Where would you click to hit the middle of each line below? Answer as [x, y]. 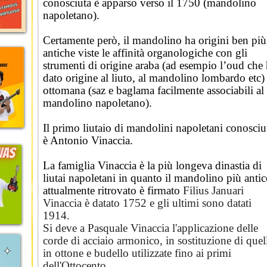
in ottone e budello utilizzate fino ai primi [137, 253]
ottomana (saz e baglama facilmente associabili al [153, 90]
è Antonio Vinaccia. [88, 140]
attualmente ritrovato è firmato [113, 190]
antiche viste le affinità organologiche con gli [145, 53]
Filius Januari [213, 190]
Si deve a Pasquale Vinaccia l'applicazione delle [150, 228]
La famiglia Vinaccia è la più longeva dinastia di [152, 165]
